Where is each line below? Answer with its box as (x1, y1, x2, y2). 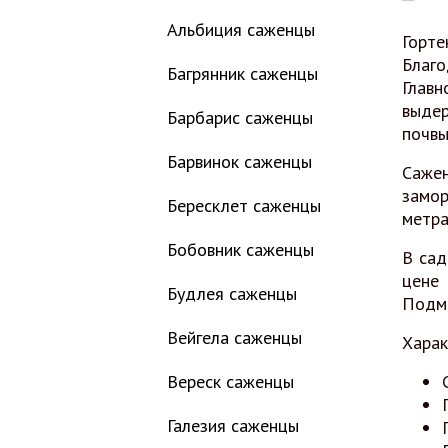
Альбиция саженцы (167, 18, 315, 41)
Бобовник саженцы (167, 238, 314, 261)
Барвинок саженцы (167, 150, 312, 173)
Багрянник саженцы (167, 62, 318, 85)
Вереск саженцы (167, 370, 294, 393)
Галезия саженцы (167, 414, 299, 437)
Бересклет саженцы (167, 194, 321, 217)
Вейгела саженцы (167, 326, 302, 349)
